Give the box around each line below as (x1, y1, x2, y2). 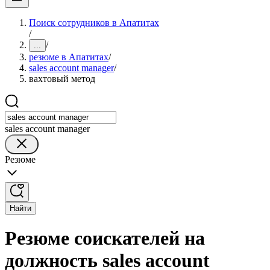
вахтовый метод (29, 74, 95, 84)
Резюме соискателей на (5, 227, 205, 250)
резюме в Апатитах (29, 52, 108, 62)
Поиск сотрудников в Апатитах (29, 17, 159, 28)
